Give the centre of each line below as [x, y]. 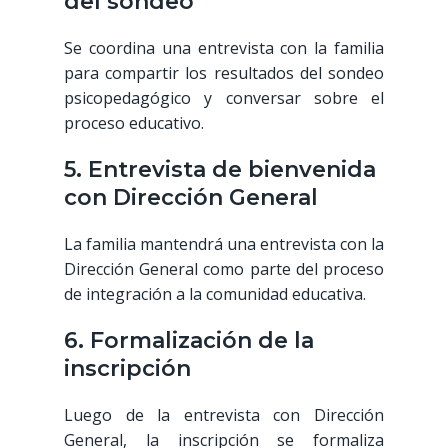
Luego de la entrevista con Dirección [224, 415]
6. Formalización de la [189, 341]
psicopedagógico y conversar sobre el [224, 98]
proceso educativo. [134, 123]
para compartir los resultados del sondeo [224, 73]
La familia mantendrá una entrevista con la [224, 244]
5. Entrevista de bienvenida [220, 170]
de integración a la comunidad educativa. [215, 294]
